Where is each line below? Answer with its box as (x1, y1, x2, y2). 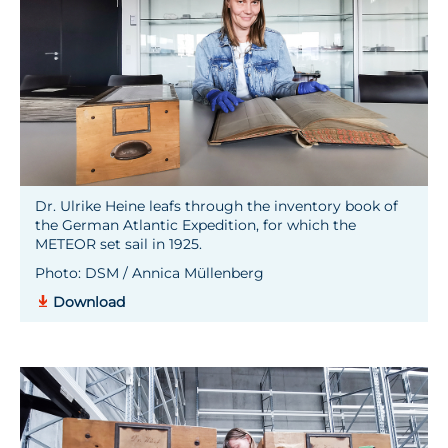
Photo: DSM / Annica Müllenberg (35, 264, 264, 282)
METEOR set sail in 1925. (35, 235, 202, 253)
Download (53, 293, 125, 311)
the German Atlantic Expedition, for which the (35, 216, 356, 234)
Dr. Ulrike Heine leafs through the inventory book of (35, 197, 398, 215)
